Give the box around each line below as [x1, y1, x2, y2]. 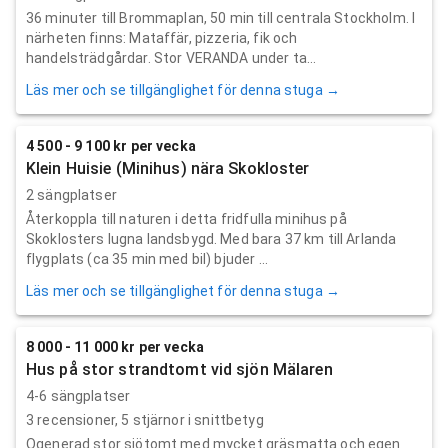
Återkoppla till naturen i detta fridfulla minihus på [26, 210, 347, 227]
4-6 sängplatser [26, 387, 131, 404]
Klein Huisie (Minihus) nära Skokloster [26, 158, 310, 178]
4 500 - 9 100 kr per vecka [26, 137, 196, 154]
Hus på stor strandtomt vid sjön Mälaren [26, 359, 333, 379]
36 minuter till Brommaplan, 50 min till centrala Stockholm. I [26, 9, 416, 26]
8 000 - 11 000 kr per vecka [26, 338, 205, 355]
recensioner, [34, 411, 122, 428]
